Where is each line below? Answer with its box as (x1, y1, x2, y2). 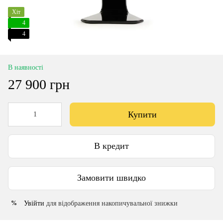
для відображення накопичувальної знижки (44, 199, 178, 207)
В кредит (94, 141, 129, 151)
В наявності (8, 63, 43, 71)
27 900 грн (8, 76, 70, 92)
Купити (128, 109, 157, 119)
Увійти (24, 199, 44, 207)
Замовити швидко (77, 173, 146, 183)
